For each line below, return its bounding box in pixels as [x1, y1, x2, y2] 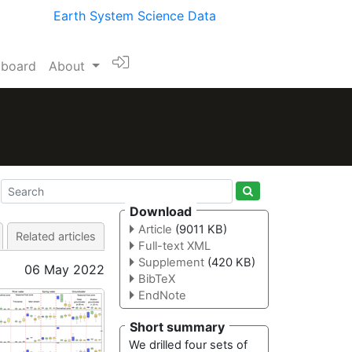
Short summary [130, 318, 225, 335]
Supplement [137, 255, 204, 270]
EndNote [137, 288, 186, 303]
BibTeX [137, 272, 175, 287]
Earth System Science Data [53, 8, 216, 24]
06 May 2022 [24, 262, 104, 277]
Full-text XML [137, 239, 211, 254]
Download [130, 203, 192, 219]
